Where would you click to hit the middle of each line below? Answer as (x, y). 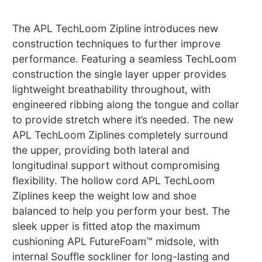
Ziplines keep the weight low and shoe (105, 196)
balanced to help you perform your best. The (121, 211)
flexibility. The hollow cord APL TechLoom (114, 181)
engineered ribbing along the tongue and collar (126, 105)
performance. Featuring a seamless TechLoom (125, 59)
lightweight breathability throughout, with (112, 89)
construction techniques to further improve (117, 44)
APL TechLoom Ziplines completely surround (120, 135)
